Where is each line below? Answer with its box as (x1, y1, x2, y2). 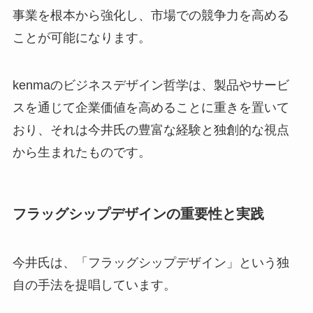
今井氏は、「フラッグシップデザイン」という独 (12, 255, 289, 270)
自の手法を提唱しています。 (12, 277, 176, 292)
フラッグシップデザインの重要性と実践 (12, 206, 264, 222)
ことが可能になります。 (12, 31, 151, 45)
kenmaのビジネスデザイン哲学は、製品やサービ (12, 78, 289, 93)
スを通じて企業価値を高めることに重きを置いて (12, 101, 289, 115)
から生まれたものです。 (12, 145, 151, 160)
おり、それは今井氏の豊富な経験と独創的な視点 (12, 123, 289, 138)
